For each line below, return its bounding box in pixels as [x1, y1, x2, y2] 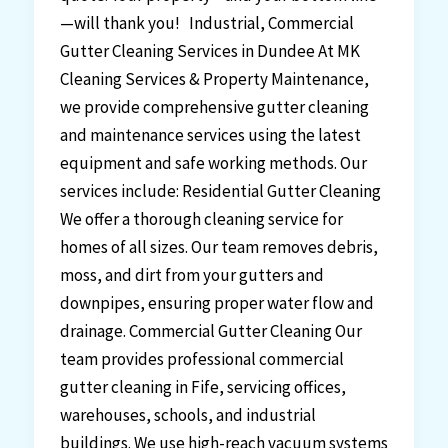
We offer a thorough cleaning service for [59, 207, 343, 230]
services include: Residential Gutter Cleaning [59, 179, 381, 202]
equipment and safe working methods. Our [59, 151, 367, 174]
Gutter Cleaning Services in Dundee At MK [59, 39, 360, 62]
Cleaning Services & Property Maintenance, [59, 67, 369, 90]
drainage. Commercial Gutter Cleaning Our [59, 319, 362, 342]
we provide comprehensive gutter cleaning [59, 95, 369, 118]
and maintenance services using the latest [59, 123, 361, 146]
